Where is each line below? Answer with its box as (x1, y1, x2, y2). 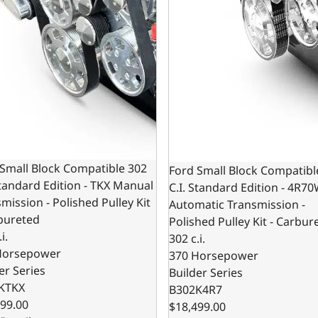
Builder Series (169, 265, 243, 281)
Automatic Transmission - (169, 197, 306, 213)
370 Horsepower (169, 248, 259, 264)
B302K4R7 (169, 282, 223, 298)
